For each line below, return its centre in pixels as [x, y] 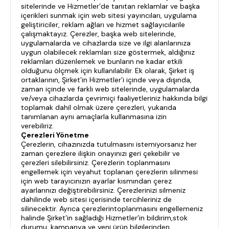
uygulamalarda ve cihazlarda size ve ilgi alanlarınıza [106, 43]
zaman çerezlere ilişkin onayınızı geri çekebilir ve [100, 153]
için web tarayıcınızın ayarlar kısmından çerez [96, 181]
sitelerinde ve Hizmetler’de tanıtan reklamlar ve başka [110, 6]
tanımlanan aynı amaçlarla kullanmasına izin [94, 117]
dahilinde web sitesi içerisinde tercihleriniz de [96, 199]
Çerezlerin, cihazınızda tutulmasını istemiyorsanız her [109, 144]
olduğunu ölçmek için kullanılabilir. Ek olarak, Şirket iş [108, 71]
